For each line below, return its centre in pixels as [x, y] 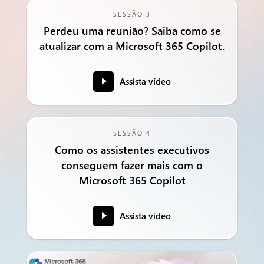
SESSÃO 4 [132, 133]
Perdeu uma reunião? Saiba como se [132, 31]
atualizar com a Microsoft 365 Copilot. [132, 46]
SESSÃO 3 [132, 14]
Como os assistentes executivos [132, 150]
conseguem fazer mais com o [132, 165]
